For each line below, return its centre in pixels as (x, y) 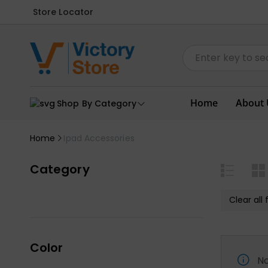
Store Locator (63, 12)
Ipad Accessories (99, 138)
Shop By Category (97, 103)
